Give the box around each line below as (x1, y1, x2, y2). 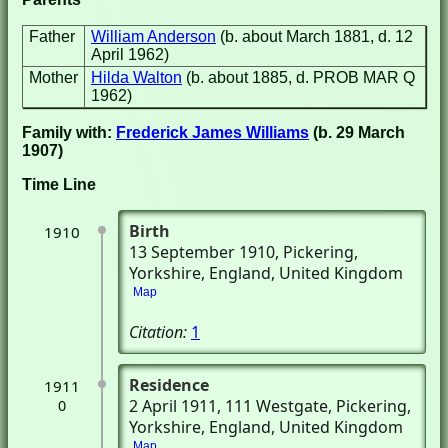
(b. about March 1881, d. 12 (220, 28, 413, 45)
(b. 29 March (309, 124, 405, 141)
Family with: (22, 124, 116, 141)
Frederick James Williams (116, 124, 309, 141)
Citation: (129, 321, 191, 343)
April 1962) (91, 46, 169, 63)
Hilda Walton (91, 69, 182, 86)
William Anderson (91, 28, 216, 45)
